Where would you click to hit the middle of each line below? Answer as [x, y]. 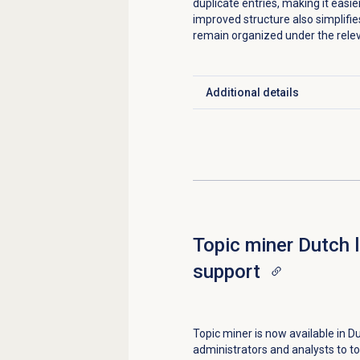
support [226, 272]
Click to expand [244, 99]
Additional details [252, 93]
